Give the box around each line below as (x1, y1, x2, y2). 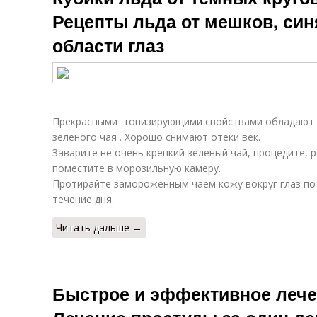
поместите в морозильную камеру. (52, 161, 221, 175)
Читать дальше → (56, 221, 142, 234)
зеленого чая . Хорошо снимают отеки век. (52, 130, 260, 144)
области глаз (52, 33, 164, 58)
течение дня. (52, 192, 114, 206)
